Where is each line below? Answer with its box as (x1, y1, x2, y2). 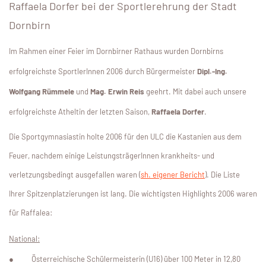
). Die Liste (205, 170, 240, 180)
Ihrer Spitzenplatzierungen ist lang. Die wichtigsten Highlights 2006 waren (9, 189, 257, 199)
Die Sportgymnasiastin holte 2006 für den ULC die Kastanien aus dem (9, 132, 242, 142)
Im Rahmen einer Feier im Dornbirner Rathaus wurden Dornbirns (9, 46, 223, 56)
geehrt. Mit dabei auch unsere (144, 87, 246, 97)
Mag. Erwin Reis (90, 87, 144, 97)
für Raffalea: (9, 208, 52, 218)
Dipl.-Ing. (197, 66, 227, 77)
